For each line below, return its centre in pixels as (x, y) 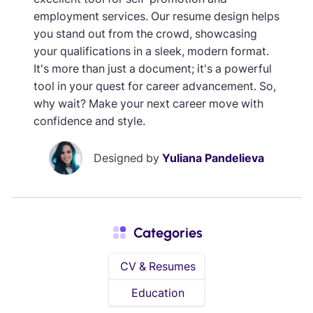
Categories (168, 232)
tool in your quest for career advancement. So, (155, 86)
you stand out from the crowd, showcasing (145, 33)
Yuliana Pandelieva (213, 158)
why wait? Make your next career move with (148, 103)
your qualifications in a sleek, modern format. (151, 51)
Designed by (128, 158)
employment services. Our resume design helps (156, 16)
